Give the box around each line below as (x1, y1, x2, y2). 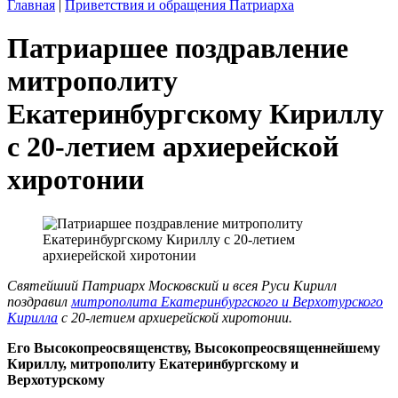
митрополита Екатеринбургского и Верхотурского (71, 293, 383, 309)
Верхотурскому (7, 371, 108, 387)
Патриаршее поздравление (7, 32, 348, 65)
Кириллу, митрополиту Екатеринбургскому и (7, 355, 298, 371)
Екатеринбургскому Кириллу (7, 98, 384, 131)
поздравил (7, 293, 71, 309)
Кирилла (7, 309, 58, 325)
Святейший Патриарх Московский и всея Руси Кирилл (7, 277, 337, 293)
